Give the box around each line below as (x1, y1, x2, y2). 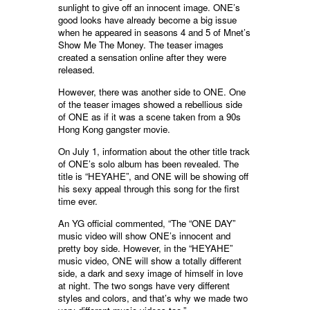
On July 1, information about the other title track (58, 144, 250, 158)
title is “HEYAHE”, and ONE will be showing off (58, 169, 248, 183)
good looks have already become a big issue (58, 12, 237, 26)
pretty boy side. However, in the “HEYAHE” (58, 241, 232, 255)
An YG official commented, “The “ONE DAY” (58, 216, 235, 230)
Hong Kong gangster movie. (58, 122, 170, 136)
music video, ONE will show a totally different (58, 253, 241, 267)
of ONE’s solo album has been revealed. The (58, 156, 239, 170)
